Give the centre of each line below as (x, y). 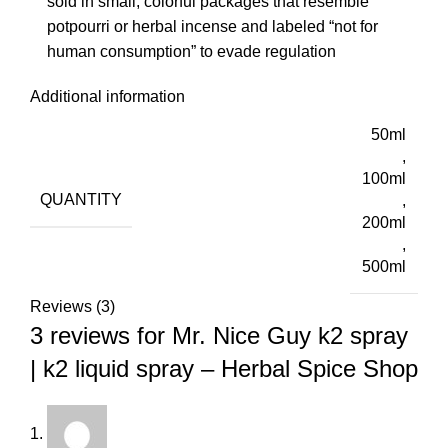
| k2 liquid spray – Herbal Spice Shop (224, 368)
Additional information (107, 96)
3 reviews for (101, 335)
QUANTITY (81, 200)
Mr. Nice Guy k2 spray (290, 335)
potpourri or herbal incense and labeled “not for (212, 26)
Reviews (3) (72, 306)
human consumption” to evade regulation (191, 51)
